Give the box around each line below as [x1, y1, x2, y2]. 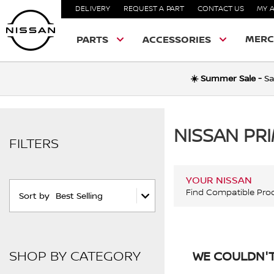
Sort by [19, 191, 50, 201]
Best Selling [56, 191, 103, 201]
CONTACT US [197, 4, 244, 13]
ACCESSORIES [143, 34, 211, 46]
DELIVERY [75, 4, 111, 13]
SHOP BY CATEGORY [9, 248, 141, 264]
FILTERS [9, 136, 59, 152]
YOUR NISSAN [185, 174, 252, 186]
